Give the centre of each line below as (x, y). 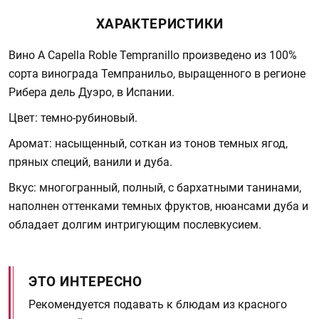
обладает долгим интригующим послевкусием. (135, 225)
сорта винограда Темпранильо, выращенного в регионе (157, 74)
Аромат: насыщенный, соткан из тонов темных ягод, (148, 143)
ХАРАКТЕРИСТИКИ (159, 24)
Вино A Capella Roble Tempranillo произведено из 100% (153, 55)
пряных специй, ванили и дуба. (90, 162)
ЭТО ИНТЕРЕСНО (85, 282)
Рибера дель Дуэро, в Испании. (91, 92)
